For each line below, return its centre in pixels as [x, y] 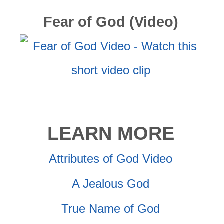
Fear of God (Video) [111, 22]
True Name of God [111, 208]
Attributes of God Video [111, 158]
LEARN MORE [111, 133]
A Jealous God [111, 183]
